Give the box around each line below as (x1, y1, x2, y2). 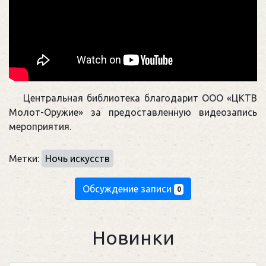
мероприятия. (9, 121, 71, 132)
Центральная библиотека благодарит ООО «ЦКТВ (23, 93, 257, 104)
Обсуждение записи (82, 183, 174, 194)
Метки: (9, 153, 42, 164)
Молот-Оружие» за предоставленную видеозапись (9, 107, 257, 118)
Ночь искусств (45, 153, 110, 164)
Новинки (91, 226, 175, 248)
